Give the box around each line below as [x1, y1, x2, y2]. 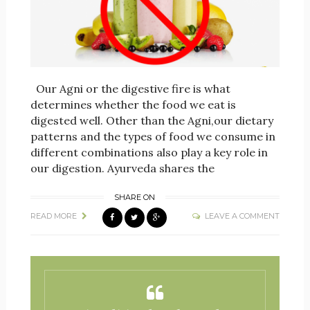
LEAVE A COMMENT [205, 211, 280, 221]
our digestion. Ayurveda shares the [30, 161, 215, 176]
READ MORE [30, 211, 77, 221]
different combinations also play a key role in [30, 145, 268, 160]
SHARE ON [113, 192, 155, 203]
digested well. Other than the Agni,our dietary [30, 113, 273, 128]
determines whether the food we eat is [30, 98, 236, 112]
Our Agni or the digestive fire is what [30, 82, 230, 96]
